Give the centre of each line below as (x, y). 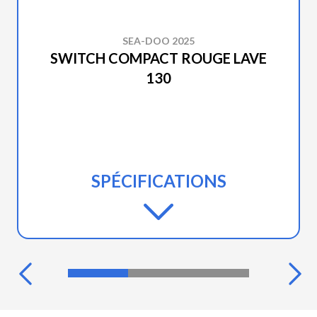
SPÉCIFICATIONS (158, 181)
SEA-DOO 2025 (158, 41)
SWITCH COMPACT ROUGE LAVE (158, 58)
